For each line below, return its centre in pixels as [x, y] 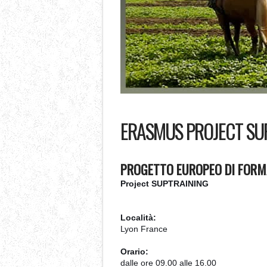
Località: [138, 218]
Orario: [134, 252]
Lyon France [144, 229]
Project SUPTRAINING [164, 184]
